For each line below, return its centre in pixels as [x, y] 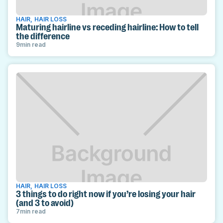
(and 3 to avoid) [45, 203]
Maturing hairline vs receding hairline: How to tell [107, 27]
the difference [43, 36]
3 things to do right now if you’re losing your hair [106, 194]
